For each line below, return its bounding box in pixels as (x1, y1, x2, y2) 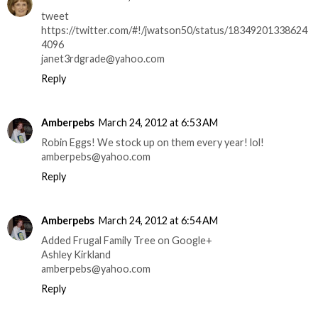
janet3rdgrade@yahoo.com (41, 52, 165, 65)
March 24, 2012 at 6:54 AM (99, 214, 218, 226)
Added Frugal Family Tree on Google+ (41, 234, 212, 246)
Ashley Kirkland (41, 248, 111, 261)
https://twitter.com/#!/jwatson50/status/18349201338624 (41, 23, 307, 36)
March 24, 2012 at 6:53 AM (99, 116, 218, 128)
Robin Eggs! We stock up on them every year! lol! (41, 136, 264, 148)
